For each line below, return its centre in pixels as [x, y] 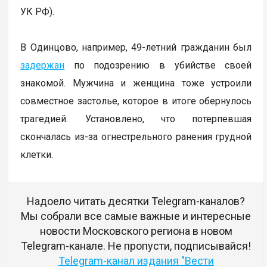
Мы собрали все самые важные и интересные [136, 216]
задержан [43, 65]
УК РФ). [39, 11]
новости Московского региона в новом [136, 231]
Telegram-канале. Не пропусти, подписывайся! [136, 246]
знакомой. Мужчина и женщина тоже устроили [136, 83]
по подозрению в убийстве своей [158, 65]
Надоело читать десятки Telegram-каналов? [136, 201]
